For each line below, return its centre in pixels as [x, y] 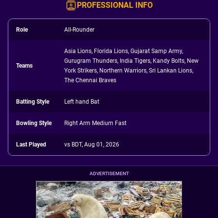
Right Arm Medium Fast [96, 123]
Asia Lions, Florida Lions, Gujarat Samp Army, [124, 51]
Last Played [31, 145]
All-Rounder [80, 30]
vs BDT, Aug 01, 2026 [92, 145]
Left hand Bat [82, 102]
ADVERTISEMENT [109, 173]
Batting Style [33, 102]
